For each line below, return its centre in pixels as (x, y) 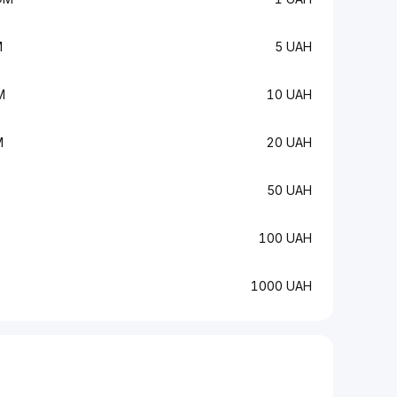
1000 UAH (281, 286)
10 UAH (289, 94)
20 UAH (289, 142)
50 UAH (289, 190)
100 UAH (285, 238)
